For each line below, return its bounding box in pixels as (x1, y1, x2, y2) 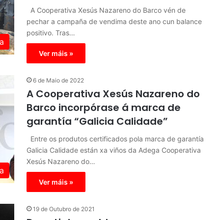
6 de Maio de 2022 (33, 77, 84, 84)
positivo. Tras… (27, 28, 75, 37)
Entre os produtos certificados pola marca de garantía (27, 135, 204, 143)
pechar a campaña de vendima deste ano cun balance (27, 17, 202, 26)
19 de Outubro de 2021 (33, 205, 95, 213)
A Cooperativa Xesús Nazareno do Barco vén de (27, 6, 186, 14)
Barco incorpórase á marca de (27, 101, 181, 114)
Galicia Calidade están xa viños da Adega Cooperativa (27, 146, 201, 154)
